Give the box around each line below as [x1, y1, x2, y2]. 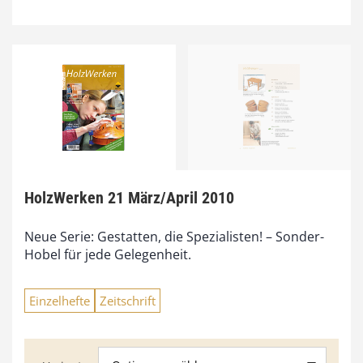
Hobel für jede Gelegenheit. [24, 246, 191, 264]
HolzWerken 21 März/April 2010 [24, 188, 234, 208]
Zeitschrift [100, 293, 156, 310]
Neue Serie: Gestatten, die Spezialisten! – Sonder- [24, 228, 324, 246]
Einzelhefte [29, 293, 90, 310]
